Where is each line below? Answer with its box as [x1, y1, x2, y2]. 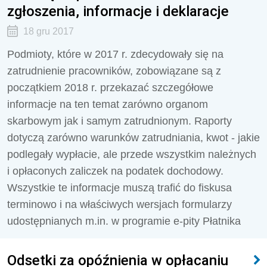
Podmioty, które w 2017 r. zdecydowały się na [7, 48, 223, 60]
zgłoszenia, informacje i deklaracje [7, 2, 229, 20]
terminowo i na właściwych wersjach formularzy [7, 198, 232, 210]
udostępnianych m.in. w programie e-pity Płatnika [7, 215, 241, 227]
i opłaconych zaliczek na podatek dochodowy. [7, 165, 223, 177]
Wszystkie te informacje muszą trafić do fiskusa [7, 182, 232, 194]
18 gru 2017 [23, 26, 74, 36]
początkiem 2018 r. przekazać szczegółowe [7, 82, 213, 94]
